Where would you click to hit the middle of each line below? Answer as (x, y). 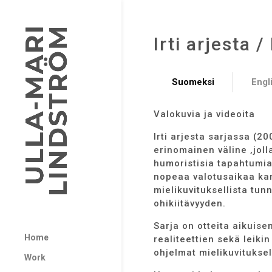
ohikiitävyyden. (189, 204)
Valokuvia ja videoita (204, 114)
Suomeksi (193, 82)
